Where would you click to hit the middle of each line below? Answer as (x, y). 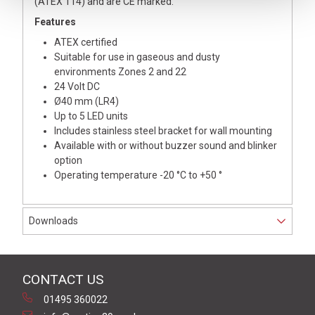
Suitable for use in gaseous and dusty (137, 57)
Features (55, 21)
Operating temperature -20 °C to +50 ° (138, 175)
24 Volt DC (77, 86)
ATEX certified (86, 42)
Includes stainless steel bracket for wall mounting (163, 130)
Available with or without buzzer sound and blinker (166, 145)
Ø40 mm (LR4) (86, 101)
